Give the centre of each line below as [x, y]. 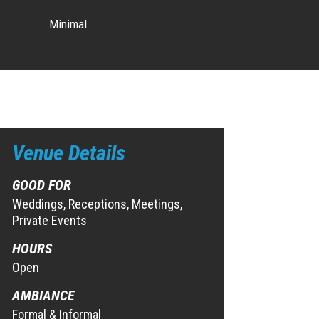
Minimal [68, 24]
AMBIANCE [43, 295]
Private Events [49, 220]
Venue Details [68, 152]
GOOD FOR [41, 185]
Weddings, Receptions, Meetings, [97, 204]
